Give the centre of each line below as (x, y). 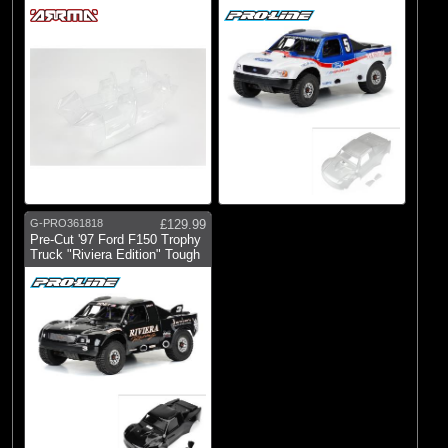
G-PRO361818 (66, 223)
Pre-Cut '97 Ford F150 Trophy (115, 240)
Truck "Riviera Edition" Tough (115, 255)
